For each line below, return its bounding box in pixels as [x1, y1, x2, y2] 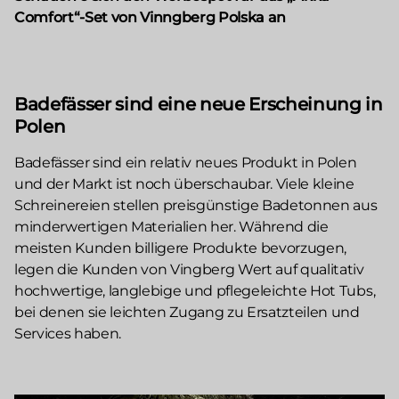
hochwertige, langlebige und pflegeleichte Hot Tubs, [14, 281, 376, 299]
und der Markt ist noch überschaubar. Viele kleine [14, 175, 354, 192]
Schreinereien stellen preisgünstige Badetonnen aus [14, 196, 378, 214]
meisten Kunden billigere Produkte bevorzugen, [14, 239, 347, 256]
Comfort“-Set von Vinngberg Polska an [14, 8, 287, 26]
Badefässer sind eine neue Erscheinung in [14, 93, 383, 115]
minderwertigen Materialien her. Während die [14, 217, 329, 235]
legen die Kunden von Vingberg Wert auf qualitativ [14, 260, 364, 278]
